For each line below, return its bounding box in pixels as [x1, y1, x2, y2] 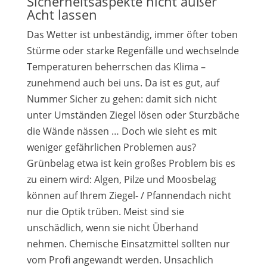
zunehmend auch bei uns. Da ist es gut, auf [26, 76, 219, 89]
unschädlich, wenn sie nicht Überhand [26, 221, 198, 234]
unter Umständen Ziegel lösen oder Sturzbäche [26, 108, 240, 122]
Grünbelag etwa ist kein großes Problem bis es [26, 157, 235, 170]
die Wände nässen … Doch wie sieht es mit [26, 125, 217, 138]
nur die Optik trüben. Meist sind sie [26, 205, 184, 218]
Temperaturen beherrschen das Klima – [26, 60, 206, 73]
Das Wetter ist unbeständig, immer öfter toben [26, 28, 238, 41]
